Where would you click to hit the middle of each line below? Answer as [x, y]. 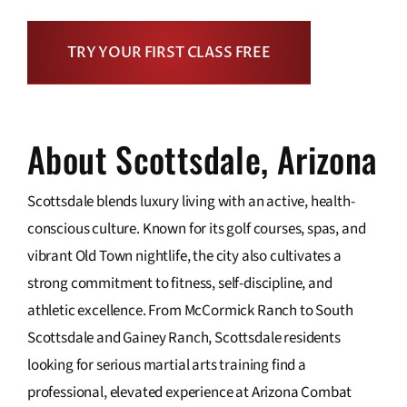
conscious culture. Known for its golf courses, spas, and [196, 229]
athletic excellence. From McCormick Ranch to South [190, 311]
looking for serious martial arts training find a [166, 366]
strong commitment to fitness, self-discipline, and [179, 284]
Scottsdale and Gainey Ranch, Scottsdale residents [184, 338]
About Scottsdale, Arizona [202, 159]
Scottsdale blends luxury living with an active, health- [191, 202]
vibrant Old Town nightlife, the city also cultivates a [184, 257]
